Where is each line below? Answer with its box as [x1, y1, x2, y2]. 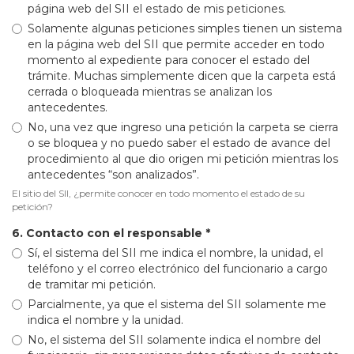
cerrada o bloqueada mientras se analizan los [28, 84, 272, 99]
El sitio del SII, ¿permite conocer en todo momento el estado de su [12, 186, 305, 199]
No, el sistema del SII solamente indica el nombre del [28, 332, 321, 347]
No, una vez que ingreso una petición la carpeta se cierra [28, 119, 338, 134]
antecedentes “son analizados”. [28, 167, 199, 182]
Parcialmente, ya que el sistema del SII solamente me [28, 296, 326, 311]
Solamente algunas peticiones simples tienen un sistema [28, 21, 342, 36]
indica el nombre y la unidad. [28, 312, 183, 327]
